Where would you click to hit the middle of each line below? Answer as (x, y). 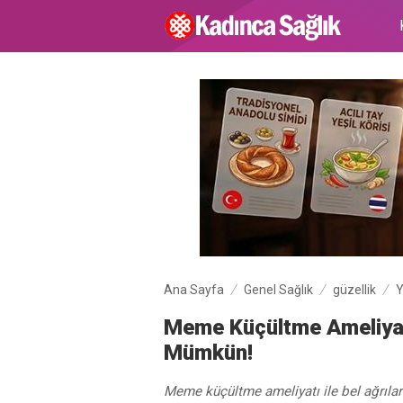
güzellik (354, 290)
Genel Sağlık (278, 290)
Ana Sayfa (194, 290)
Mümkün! (208, 353)
